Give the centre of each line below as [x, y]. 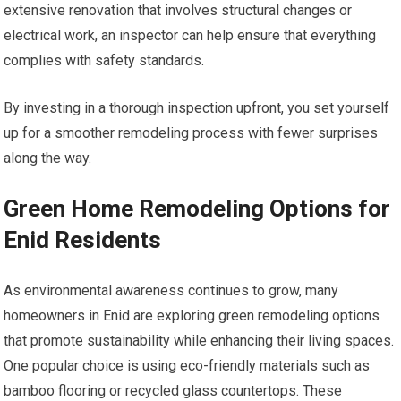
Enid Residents [83, 240]
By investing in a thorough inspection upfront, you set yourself [197, 108]
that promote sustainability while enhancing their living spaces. [199, 341]
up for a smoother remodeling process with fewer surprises [191, 133]
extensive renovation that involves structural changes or [178, 11]
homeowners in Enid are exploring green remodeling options [192, 316]
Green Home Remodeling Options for [197, 209]
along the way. [48, 158]
